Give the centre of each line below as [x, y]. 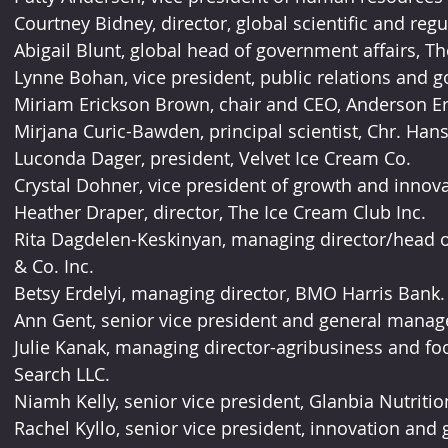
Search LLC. [61, 374]
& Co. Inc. [53, 266]
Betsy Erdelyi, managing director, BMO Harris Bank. [229, 293]
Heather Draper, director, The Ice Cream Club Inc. [219, 212]
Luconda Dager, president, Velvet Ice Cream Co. [212, 158]
